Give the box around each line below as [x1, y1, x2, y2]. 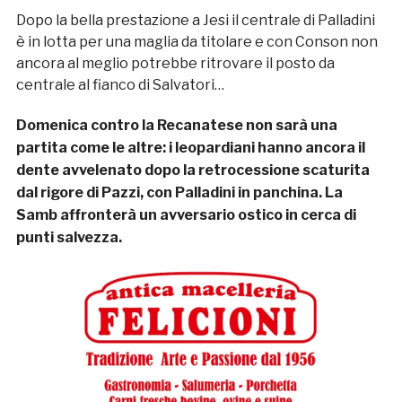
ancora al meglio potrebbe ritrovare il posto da [15, 55, 335, 73]
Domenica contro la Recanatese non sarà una [15, 117, 337, 135]
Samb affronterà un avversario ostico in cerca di [15, 206, 356, 224]
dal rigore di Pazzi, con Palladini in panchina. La [15, 184, 343, 202]
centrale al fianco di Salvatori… [15, 76, 224, 94]
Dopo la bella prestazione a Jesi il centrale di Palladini [15, 12, 375, 30]
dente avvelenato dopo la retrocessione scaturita [15, 162, 370, 179]
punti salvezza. [15, 229, 122, 247]
